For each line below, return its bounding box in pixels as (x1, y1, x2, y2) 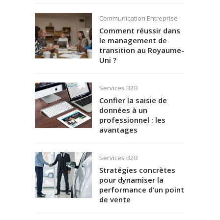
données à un (99, 105, 147, 115)
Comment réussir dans (99, 25, 180, 35)
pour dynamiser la (99, 174, 164, 185)
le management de (99, 35, 167, 45)
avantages (99, 124, 137, 135)
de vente (99, 194, 131, 204)
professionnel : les (99, 114, 165, 125)
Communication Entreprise (99, 14, 178, 23)
